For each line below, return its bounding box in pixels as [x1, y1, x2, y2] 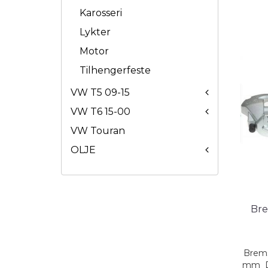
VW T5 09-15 [71, 87, 130, 98]
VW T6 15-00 [71, 106, 130, 117]
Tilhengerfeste [80, 65, 151, 76]
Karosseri [80, 7, 122, 19]
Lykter [80, 26, 111, 38]
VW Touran [71, 125, 125, 136]
